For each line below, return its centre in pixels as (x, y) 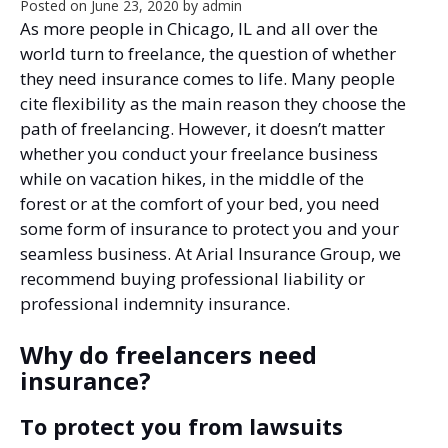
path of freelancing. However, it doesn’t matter (202, 129)
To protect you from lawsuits (181, 425)
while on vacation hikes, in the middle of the (192, 179)
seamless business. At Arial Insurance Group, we (210, 254)
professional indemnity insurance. (155, 304)
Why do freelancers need (168, 354)
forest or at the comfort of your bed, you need (200, 204)
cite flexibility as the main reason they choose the (213, 104)
